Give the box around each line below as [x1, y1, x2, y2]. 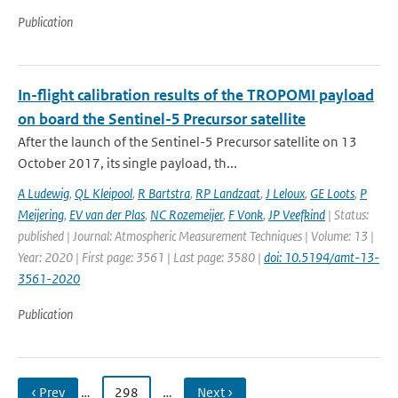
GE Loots [310, 185, 354, 202]
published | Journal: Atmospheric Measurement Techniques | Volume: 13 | [18, 227, 374, 244]
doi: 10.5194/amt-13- [264, 249, 379, 266]
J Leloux [266, 185, 305, 202]
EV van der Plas [69, 206, 145, 223]
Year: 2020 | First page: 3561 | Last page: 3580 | [18, 249, 264, 266]
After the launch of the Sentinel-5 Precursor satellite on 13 [18, 133, 357, 150]
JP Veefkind [268, 206, 325, 223]
